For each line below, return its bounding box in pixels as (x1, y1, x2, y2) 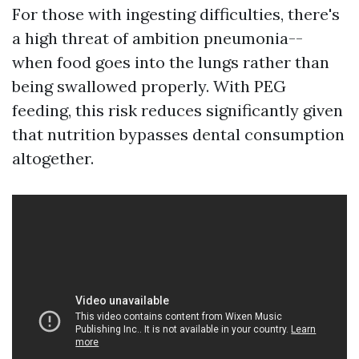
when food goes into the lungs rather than (12, 52, 329, 72)
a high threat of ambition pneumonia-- (12, 28, 303, 48)
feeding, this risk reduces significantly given (12, 100, 343, 120)
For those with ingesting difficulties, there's (12, 4, 340, 24)
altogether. (12, 148, 94, 168)
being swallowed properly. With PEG (12, 76, 286, 96)
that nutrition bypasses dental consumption (12, 124, 345, 144)
